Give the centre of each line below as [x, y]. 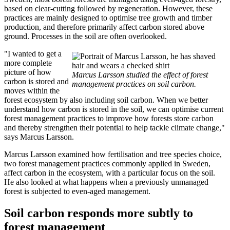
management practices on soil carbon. [134, 84]
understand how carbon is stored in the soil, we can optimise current [114, 109]
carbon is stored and [36, 81]
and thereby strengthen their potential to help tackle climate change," [114, 127]
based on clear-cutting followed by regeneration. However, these [108, 8]
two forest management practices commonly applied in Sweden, [107, 163]
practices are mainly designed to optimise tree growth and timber [108, 17]
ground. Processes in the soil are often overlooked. [85, 36]
